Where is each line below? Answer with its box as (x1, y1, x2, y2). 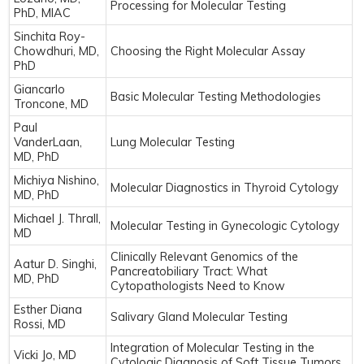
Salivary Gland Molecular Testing (110, 310, 288, 325)
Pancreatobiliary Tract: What (110, 264, 267, 279)
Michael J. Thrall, (14, 211, 101, 227)
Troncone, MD (14, 97, 89, 112)
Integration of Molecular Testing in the (110, 340, 314, 356)
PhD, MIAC (14, 6, 71, 21)
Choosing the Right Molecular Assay (110, 44, 305, 59)
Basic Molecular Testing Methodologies (110, 89, 321, 105)
